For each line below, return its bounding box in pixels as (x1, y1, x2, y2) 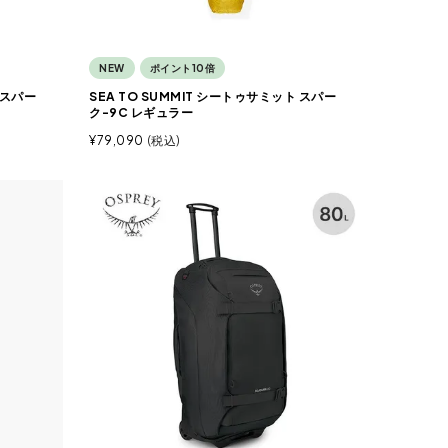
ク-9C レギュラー (89, 104, 193, 120)
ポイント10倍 (149, 61, 215, 74)
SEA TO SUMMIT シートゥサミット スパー (89, 88, 336, 104)
